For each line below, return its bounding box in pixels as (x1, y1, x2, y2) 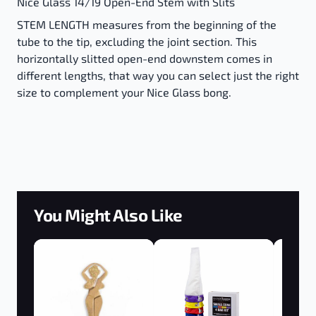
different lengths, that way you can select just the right (17, 68, 299, 82)
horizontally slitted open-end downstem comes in (17, 51, 272, 65)
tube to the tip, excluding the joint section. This (17, 35, 257, 48)
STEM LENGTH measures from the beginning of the (17, 18, 276, 31)
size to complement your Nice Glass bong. (17, 85, 231, 99)
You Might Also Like (34, 205, 183, 225)
